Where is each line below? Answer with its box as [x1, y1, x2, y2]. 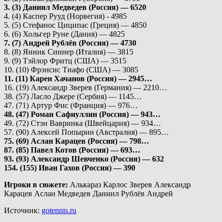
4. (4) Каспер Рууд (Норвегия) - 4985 [4, 11, 127, 20]
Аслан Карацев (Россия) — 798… [31, 136, 149, 145]
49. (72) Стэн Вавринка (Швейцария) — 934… [4, 118, 161, 127]
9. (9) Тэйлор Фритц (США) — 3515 [4, 56, 126, 65]
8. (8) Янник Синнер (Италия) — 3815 [4, 47, 133, 56]
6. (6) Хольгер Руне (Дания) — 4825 [4, 29, 125, 38]
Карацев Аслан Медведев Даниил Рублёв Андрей [4, 189, 173, 198]
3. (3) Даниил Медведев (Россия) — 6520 [4, 2, 146, 11]
